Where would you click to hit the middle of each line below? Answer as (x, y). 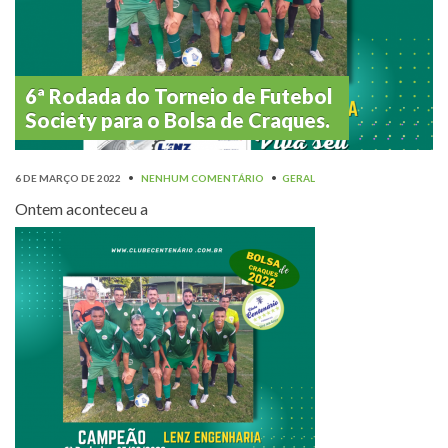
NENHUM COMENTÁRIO (202, 177)
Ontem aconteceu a (81, 208)
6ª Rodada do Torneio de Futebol (179, 95)
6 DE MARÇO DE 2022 (68, 177)
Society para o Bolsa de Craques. (177, 119)
